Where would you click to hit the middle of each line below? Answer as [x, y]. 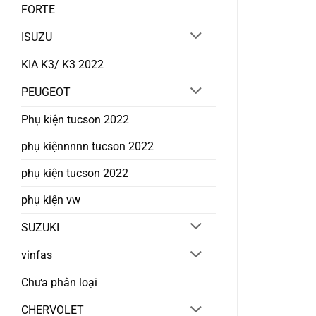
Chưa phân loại [59, 283]
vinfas [37, 255]
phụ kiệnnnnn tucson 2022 [87, 146]
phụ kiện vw [51, 200]
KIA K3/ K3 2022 [62, 64]
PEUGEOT [46, 92]
